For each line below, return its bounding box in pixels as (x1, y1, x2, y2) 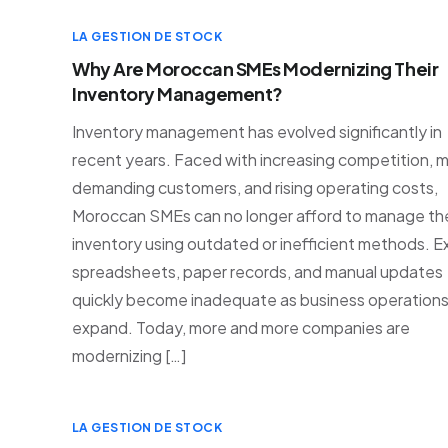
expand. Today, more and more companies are (72, 317, 410, 338)
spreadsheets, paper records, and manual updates (72, 261, 443, 282)
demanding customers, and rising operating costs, (72, 177, 438, 198)
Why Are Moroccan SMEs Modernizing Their (72, 57, 439, 80)
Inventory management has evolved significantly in (72, 121, 442, 142)
